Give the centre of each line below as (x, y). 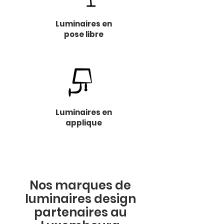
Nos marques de (80, 185)
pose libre (84, 34)
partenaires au (80, 212)
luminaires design (80, 199)
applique (84, 123)
